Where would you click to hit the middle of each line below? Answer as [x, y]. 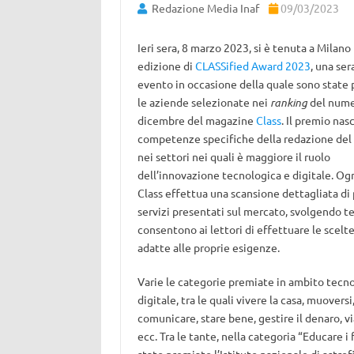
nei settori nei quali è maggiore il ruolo [233, 156]
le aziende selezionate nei [203, 102]
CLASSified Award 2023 [252, 66]
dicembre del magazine [196, 120]
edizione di [166, 66]
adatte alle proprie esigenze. [208, 247]
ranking [288, 102]
